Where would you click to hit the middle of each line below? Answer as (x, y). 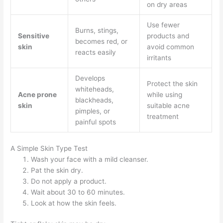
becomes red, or (101, 42)
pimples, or (92, 111)
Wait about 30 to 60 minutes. (78, 192)
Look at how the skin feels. (74, 203)
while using (164, 95)
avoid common (170, 47)
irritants (159, 58)
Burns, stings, (97, 31)
